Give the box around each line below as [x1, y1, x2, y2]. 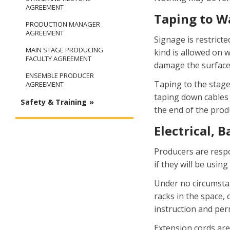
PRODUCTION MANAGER [26, 20, 100, 29]
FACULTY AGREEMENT [26, 54, 91, 64]
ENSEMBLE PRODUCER [26, 71, 94, 81]
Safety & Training [21, 97, 87, 107]
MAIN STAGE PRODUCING [26, 45, 103, 55]
